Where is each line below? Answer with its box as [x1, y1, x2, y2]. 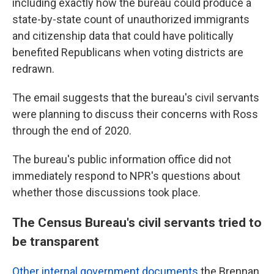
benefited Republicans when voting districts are [12, 46, 243, 59]
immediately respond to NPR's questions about [12, 169, 240, 183]
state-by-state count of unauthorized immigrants [12, 13, 250, 26]
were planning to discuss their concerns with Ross [12, 108, 258, 121]
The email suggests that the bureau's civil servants [12, 91, 259, 105]
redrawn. [12, 62, 54, 76]
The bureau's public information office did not [12, 153, 231, 166]
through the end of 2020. [12, 124, 131, 138]
